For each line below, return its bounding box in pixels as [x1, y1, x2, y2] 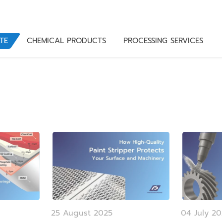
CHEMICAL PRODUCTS [26, 35, 106, 46]
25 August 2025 [51, 207, 113, 220]
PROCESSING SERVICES [123, 35, 203, 46]
